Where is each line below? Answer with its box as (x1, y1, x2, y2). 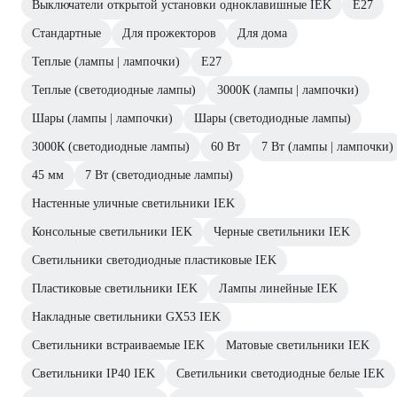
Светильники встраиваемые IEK (32, 339, 205, 353)
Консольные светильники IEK (32, 225, 192, 239)
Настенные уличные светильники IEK (32, 197, 235, 211)
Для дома (237, 27, 287, 41)
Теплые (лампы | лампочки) (32, 55, 180, 69)
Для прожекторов (122, 27, 216, 41)
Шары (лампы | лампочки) (32, 112, 173, 126)
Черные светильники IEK (214, 225, 350, 239)
